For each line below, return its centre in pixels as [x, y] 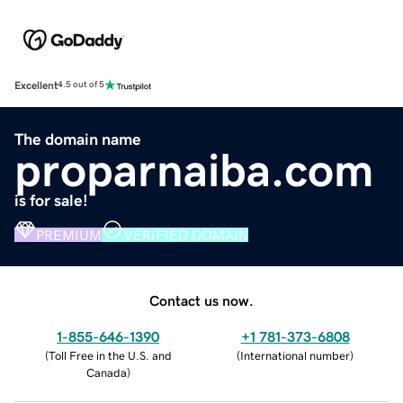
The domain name [78, 139]
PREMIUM [69, 234]
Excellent [36, 85]
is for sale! [51, 200]
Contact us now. [201, 300]
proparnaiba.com [194, 170]
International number [295, 355]
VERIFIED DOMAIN [186, 234]
